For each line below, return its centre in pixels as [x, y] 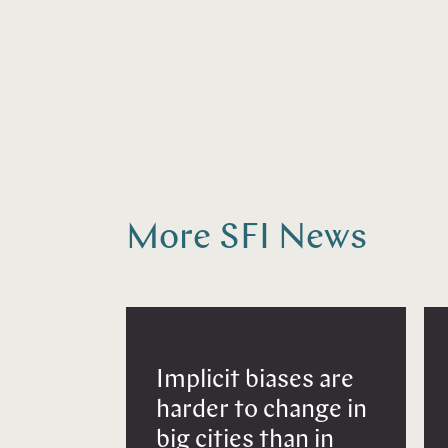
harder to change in [261, 411]
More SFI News [246, 238]
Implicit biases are [255, 381]
